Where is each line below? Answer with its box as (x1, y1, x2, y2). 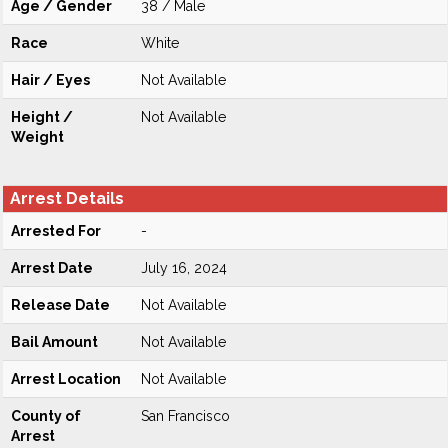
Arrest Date (11, 260, 93, 276)
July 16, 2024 (141, 260, 227, 276)
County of (11, 408, 81, 424)
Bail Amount (11, 334, 98, 350)
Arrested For (11, 223, 101, 239)
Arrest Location (11, 371, 121, 387)
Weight (11, 129, 64, 145)
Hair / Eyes (11, 72, 90, 88)
